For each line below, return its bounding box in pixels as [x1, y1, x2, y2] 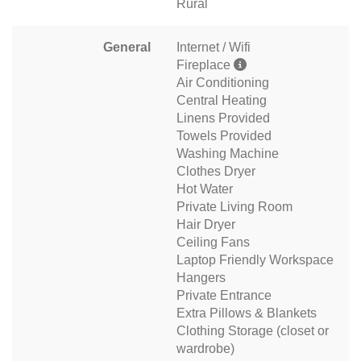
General [103, 39, 151, 54]
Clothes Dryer [176, 164, 255, 178]
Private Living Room [176, 199, 293, 214]
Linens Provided [176, 110, 270, 125]
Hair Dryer [176, 217, 235, 231]
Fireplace [176, 57, 234, 72]
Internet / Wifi [176, 39, 251, 54]
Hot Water [176, 181, 233, 196]
